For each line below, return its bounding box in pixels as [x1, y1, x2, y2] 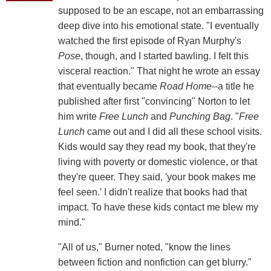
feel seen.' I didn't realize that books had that [57, 187, 247, 198]
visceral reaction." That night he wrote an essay [57, 66, 260, 77]
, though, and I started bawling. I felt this [80, 51, 249, 62]
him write [57, 111, 99, 122]
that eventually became [57, 81, 160, 92]
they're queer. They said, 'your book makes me [57, 172, 256, 183]
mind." [57, 217, 85, 228]
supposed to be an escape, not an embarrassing [57, 5, 264, 16]
